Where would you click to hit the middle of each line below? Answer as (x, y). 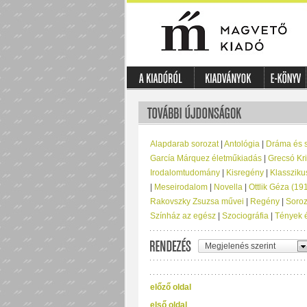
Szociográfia (245, 216)
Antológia (242, 144)
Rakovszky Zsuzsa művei (197, 201)
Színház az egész (183, 216)
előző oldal (170, 287)
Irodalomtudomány (185, 173)
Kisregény (245, 173)
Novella (228, 187)
